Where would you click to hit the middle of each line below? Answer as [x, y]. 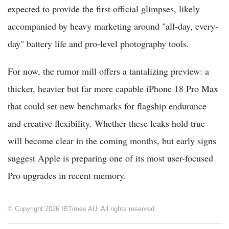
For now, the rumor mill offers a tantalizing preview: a [108, 71]
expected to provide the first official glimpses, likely [104, 8]
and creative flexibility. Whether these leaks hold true [106, 123]
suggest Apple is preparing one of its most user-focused [110, 158]
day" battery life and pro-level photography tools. [98, 43]
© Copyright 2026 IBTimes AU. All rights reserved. [82, 209]
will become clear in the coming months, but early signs [112, 140]
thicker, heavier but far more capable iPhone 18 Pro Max [113, 88]
